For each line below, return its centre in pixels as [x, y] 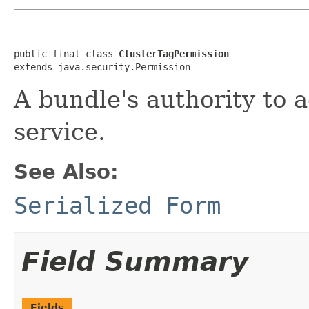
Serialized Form [117, 205]
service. [60, 131]
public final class [66, 53]
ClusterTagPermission [174, 53]
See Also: [66, 171]
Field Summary [135, 261]
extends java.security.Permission [102, 67]
